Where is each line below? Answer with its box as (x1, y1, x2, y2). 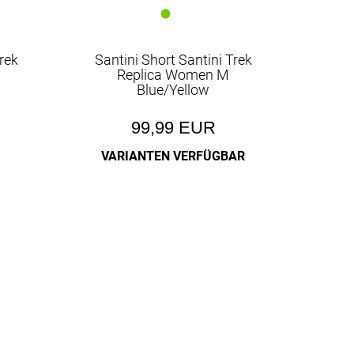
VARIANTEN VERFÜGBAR (101, 149, 246, 164)
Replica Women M (117, 66, 230, 83)
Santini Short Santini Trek (94, 51, 252, 68)
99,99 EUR (130, 118, 216, 137)
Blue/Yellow (137, 81, 210, 98)
